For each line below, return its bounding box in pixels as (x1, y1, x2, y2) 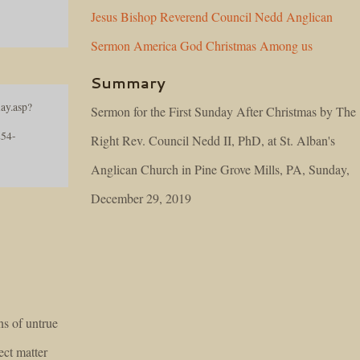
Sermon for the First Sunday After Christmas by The (91, 103, 357, 120)
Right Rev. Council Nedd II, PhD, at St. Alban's (91, 132, 336, 149)
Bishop (121, 8, 157, 25)
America (133, 37, 178, 54)
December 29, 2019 (91, 190, 192, 207)
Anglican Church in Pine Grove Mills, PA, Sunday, (91, 161, 350, 178)
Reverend (160, 8, 209, 25)
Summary (91, 72, 166, 93)
